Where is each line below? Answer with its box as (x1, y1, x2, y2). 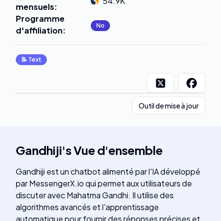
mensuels (16, 1, 54, 12)
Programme (16, 13, 65, 24)
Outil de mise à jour (139, 101, 199, 110)
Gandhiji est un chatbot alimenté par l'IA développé (16, 166, 200, 177)
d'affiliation (16, 25, 63, 36)
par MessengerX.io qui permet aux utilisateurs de (16, 178, 192, 188)
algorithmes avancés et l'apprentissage (16, 202, 159, 212)
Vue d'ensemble (74, 143, 163, 157)
